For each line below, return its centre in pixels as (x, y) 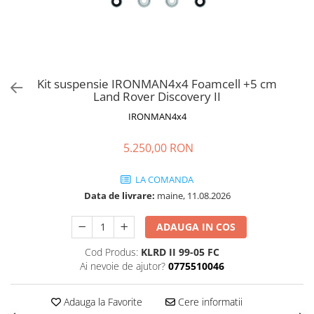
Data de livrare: (119, 196)
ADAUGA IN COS (196, 227)
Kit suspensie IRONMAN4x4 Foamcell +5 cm (157, 84)
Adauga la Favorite (101, 302)
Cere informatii (209, 302)
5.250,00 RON (158, 148)
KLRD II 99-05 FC (180, 252)
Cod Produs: (111, 252)
